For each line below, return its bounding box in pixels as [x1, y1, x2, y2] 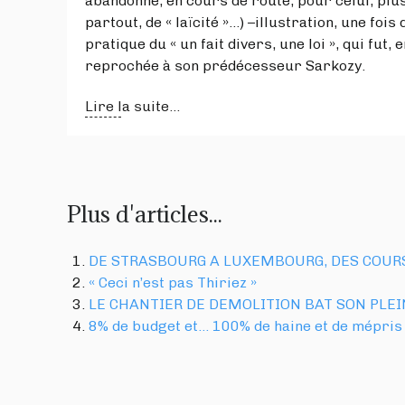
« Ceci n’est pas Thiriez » [89, 273, 257, 291]
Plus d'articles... [67, 198, 222, 229]
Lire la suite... [85, 97, 180, 115]
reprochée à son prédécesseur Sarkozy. [85, 56, 365, 74]
